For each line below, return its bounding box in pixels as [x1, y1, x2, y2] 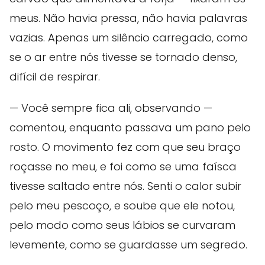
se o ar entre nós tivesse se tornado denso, [9, 50, 237, 65]
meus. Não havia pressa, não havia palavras [9, 11, 247, 26]
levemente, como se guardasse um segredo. [9, 237, 247, 253]
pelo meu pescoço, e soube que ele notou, [9, 198, 235, 214]
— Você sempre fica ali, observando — [9, 101, 212, 116]
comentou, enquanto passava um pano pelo [9, 120, 251, 135]
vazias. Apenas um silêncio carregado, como [9, 30, 248, 46]
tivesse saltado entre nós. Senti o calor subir [9, 179, 241, 194]
